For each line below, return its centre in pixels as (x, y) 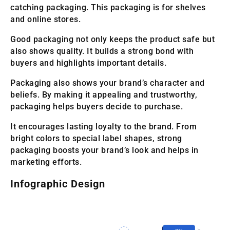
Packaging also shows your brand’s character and (108, 83)
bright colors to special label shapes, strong (96, 138)
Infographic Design (58, 184)
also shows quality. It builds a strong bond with (102, 51)
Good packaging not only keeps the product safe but (112, 39)
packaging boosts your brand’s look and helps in (104, 150)
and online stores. (45, 19)
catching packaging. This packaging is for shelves (108, 7)
